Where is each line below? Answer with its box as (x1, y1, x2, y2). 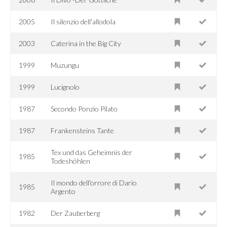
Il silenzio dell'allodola (51, 17, 116, 26)
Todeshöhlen (51, 156, 91, 165)
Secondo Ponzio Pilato (51, 104, 118, 113)
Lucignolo (51, 82, 80, 91)
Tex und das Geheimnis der (51, 147, 133, 157)
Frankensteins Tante (51, 126, 115, 135)
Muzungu (51, 60, 80, 69)
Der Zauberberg (51, 208, 100, 217)
